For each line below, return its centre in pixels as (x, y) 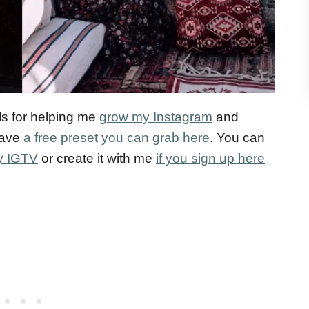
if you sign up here (210, 159)
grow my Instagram (156, 117)
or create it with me (97, 159)
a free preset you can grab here (117, 138)
